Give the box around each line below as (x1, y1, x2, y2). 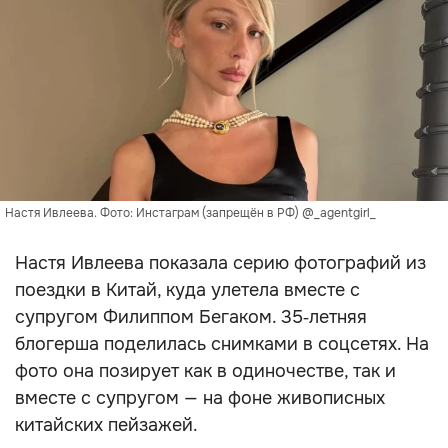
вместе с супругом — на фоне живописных (15, 387, 385, 409)
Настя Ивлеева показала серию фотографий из (15, 252, 426, 274)
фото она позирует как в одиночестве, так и (15, 360, 396, 382)
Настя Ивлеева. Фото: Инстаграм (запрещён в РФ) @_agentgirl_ (5, 205, 376, 221)
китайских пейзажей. (15, 414, 198, 436)
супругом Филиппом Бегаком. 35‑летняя (15, 306, 367, 328)
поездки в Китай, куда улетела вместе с (15, 279, 360, 301)
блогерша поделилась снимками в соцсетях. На (15, 333, 429, 355)
